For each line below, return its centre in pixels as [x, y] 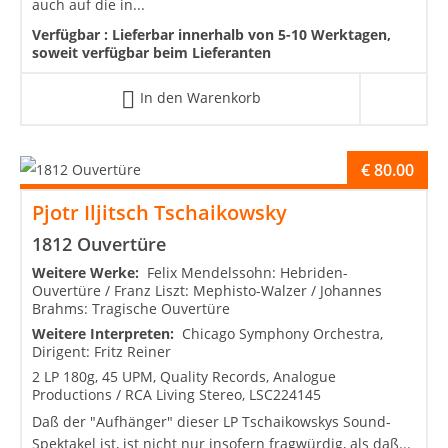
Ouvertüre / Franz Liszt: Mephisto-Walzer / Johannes [207, 290]
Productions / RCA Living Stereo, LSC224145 [176, 394]
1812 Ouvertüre [99, 243]
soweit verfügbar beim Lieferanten [151, 53]
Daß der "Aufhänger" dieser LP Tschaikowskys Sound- [211, 421]
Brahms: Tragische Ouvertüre [131, 308]
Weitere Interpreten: [107, 333]
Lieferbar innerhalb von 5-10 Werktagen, [251, 35]
